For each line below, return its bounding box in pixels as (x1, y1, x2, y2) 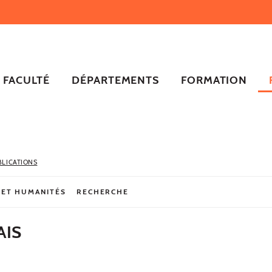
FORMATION (181, 73, 248, 87)
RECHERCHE (76, 186, 129, 196)
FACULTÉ (2, 73, 50, 87)
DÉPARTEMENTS (72, 73, 160, 87)
